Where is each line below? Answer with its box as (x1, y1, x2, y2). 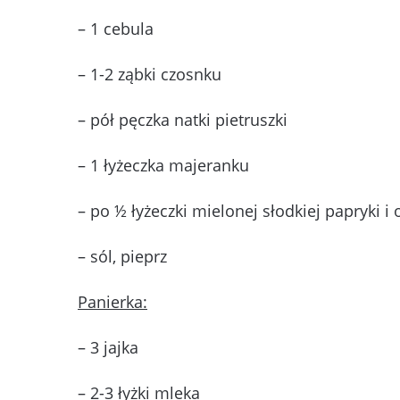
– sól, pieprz (78, 246, 167, 268)
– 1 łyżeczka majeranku (78, 154, 249, 177)
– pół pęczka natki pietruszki (78, 109, 287, 131)
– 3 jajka (78, 337, 138, 359)
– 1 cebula (78, 18, 154, 40)
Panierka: (78, 291, 147, 313)
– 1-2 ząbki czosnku (78, 63, 221, 86)
